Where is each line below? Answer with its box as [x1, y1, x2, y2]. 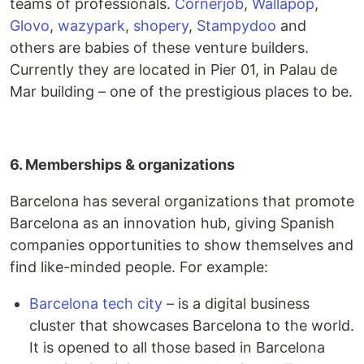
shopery [133, 17, 188, 34]
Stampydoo [197, 17, 276, 34]
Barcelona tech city [29, 295, 162, 312]
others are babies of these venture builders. [10, 39, 309, 56]
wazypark [58, 17, 125, 34]
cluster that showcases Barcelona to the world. [29, 317, 354, 334]
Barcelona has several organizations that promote [10, 193, 354, 210]
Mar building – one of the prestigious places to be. [10, 83, 353, 100]
